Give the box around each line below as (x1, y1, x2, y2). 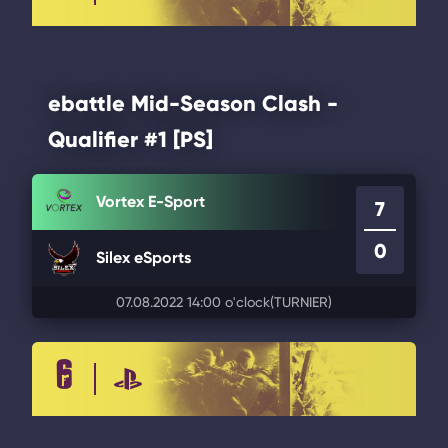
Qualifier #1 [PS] (48, 126, 213, 153)
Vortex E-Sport (96, 192, 205, 211)
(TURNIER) (270, 294, 332, 310)
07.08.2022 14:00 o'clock (116, 294, 270, 310)
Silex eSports (96, 248, 191, 267)
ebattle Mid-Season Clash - (48, 90, 338, 117)
